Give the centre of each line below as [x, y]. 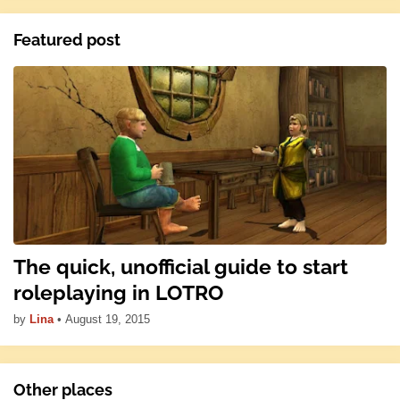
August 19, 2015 [108, 320]
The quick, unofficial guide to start [181, 267]
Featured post [67, 40]
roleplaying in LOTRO [118, 293]
